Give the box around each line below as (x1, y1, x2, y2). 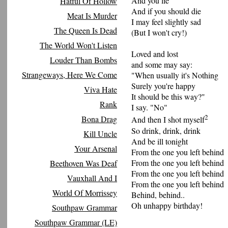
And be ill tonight (131, 135, 188, 147)
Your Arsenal (74, 143, 117, 154)
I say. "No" (131, 102, 167, 113)
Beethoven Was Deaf (50, 158, 117, 168)
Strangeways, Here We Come (22, 69, 117, 80)
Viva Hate (84, 84, 117, 95)
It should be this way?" (131, 91, 205, 102)
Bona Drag (81, 113, 117, 124)
